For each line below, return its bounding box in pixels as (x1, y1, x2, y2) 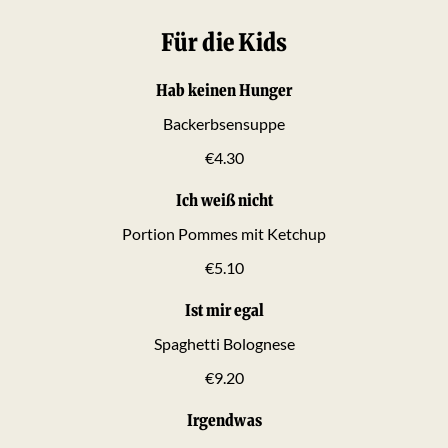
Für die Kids (161, 26, 287, 58)
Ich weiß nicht (175, 189, 273, 210)
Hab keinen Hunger (156, 79, 292, 100)
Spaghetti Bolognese (153, 333, 295, 353)
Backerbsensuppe (163, 113, 285, 133)
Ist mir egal (184, 299, 264, 320)
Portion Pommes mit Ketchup (122, 223, 326, 243)
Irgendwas (186, 409, 262, 430)
